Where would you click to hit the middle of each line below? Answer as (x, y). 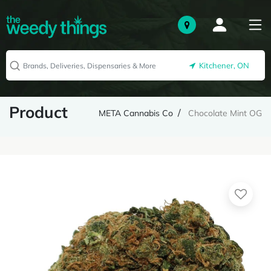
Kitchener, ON (222, 66)
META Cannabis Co (136, 113)
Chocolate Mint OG (225, 113)
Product (38, 112)
